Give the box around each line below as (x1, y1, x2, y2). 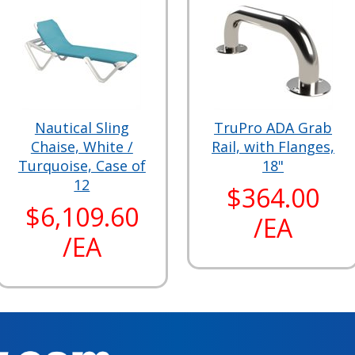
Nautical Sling (34, 117, 129, 137)
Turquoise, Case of (17, 155, 146, 175)
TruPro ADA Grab (214, 117, 333, 137)
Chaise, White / (30, 136, 133, 156)
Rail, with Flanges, (212, 136, 335, 156)
